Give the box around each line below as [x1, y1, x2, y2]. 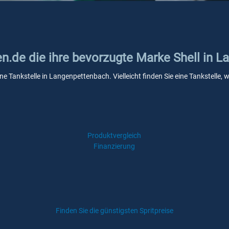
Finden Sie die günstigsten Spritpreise [56, 207, 173, 215]
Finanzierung [94, 142, 135, 150]
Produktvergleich [87, 131, 142, 140]
